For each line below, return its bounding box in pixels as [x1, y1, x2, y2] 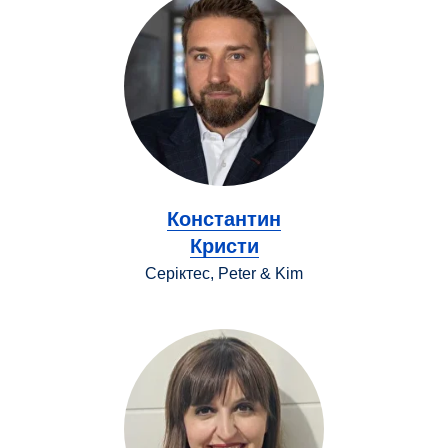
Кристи [189, 234, 259, 257]
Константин [167, 207, 281, 230]
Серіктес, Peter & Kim [145, 264, 303, 282]
